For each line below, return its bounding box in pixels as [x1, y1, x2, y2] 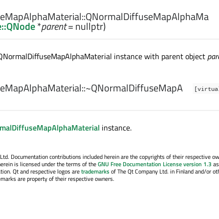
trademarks [81, 166, 109, 176]
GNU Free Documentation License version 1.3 [98, 159, 212, 169]
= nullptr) [66, 18, 106, 34]
